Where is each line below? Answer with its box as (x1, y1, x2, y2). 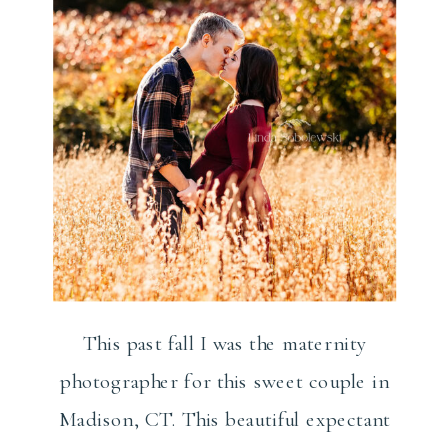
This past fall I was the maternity (82, 330, 367, 356)
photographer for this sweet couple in (60, 368, 389, 394)
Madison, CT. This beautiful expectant (59, 406, 391, 432)
